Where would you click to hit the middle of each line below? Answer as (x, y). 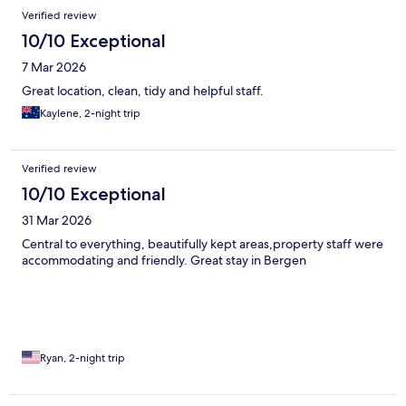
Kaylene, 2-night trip (90, 113)
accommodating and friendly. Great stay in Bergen (164, 260)
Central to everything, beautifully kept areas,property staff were (203, 243)
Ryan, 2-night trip (82, 358)
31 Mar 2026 (57, 220)
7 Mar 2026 (54, 67)
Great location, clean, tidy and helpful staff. (143, 90)
